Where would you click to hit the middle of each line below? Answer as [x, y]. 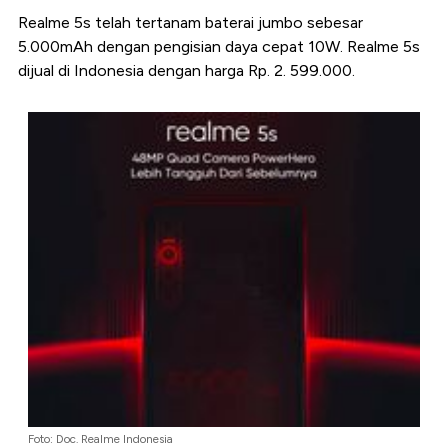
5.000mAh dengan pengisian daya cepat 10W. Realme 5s [219, 46]
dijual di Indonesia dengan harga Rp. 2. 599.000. [186, 70]
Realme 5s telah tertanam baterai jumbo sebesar [190, 22]
